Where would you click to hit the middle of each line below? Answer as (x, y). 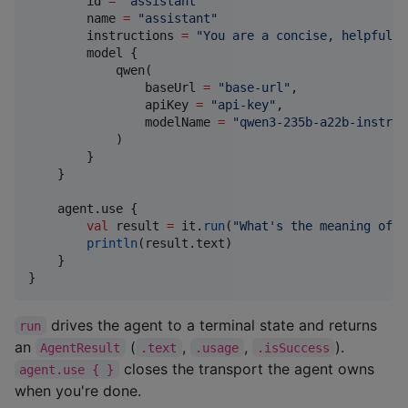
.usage (217, 347)
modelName (123, 122)
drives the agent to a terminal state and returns (214, 325)
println (112, 243)
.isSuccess (294, 347)
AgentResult (81, 347)
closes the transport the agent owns (249, 368)
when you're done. (78, 390)
